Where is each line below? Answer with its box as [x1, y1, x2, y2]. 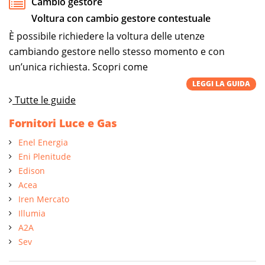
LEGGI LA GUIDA [192, 78, 250, 89]
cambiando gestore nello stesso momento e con [9, 44, 225, 58]
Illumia [18, 207, 46, 219]
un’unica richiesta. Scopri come [9, 60, 148, 73]
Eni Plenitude [18, 150, 71, 162]
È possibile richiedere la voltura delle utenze [9, 29, 205, 43]
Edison [18, 164, 45, 176]
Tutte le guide [12, 93, 76, 106]
